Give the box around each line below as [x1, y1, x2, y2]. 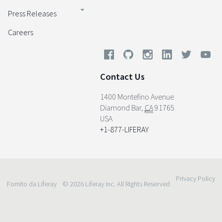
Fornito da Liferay [7, 179, 57, 188]
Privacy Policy [175, 174, 215, 183]
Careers [8, 27, 33, 37]
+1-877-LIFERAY [100, 124, 149, 135]
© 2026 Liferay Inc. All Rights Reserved [62, 179, 170, 188]
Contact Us [100, 70, 145, 82]
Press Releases [8, 8, 56, 18]
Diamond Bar [100, 103, 141, 113]
